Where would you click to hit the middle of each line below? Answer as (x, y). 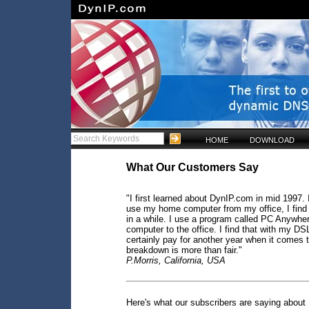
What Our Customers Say (192, 167)
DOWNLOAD (272, 140)
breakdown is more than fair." (184, 250)
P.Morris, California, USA (176, 261)
